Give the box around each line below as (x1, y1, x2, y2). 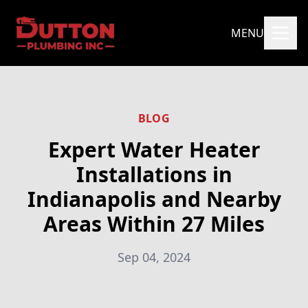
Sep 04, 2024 (118, 249, 190, 265)
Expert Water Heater (47, 135, 261, 164)
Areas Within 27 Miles (43, 210, 265, 238)
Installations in (76, 160, 232, 188)
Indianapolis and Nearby (27, 185, 281, 213)
